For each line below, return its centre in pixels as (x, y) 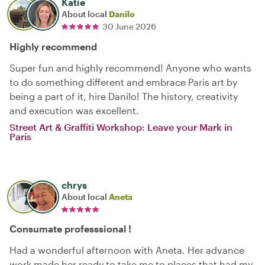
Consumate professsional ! (70, 228)
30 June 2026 (129, 26)
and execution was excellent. (74, 110)
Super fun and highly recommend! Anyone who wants (130, 67)
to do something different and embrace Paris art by (123, 82)
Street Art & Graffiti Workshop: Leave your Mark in (121, 127)
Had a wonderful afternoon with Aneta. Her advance (127, 250)
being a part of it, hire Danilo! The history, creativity (124, 96)
